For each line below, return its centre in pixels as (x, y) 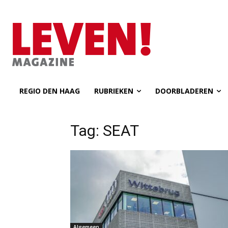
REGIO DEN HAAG (50, 91)
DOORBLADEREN (184, 91)
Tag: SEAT (105, 131)
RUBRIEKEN (114, 91)
